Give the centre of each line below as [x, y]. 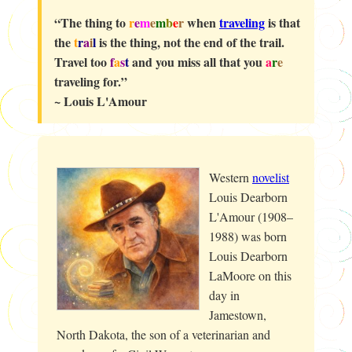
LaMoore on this [250, 275]
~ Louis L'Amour [101, 101]
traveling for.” [91, 81]
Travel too [82, 61]
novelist [271, 177]
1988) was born [248, 236]
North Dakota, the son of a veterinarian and [163, 334]
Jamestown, [238, 314]
